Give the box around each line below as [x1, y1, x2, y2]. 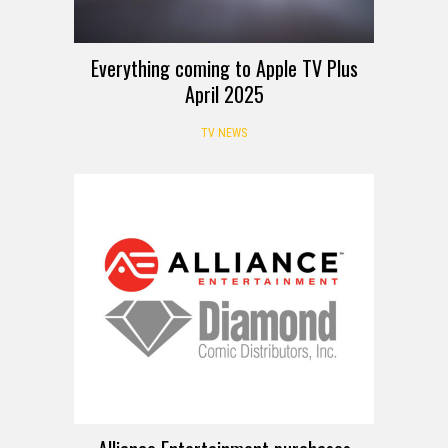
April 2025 [184, 78, 264, 109]
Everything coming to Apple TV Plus [90, 52, 358, 83]
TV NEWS [201, 125, 247, 140]
